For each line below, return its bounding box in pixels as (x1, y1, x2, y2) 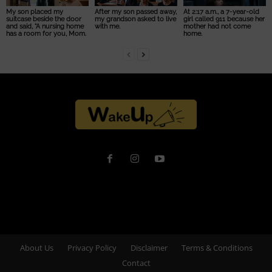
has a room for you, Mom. (6, 30, 86, 38)
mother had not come (183, 22, 251, 31)
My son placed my (6, 8, 63, 16)
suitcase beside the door (6, 15, 81, 24)
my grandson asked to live (94, 15, 176, 24)
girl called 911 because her (183, 15, 265, 24)
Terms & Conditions (181, 242, 253, 254)
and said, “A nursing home (6, 22, 84, 31)
